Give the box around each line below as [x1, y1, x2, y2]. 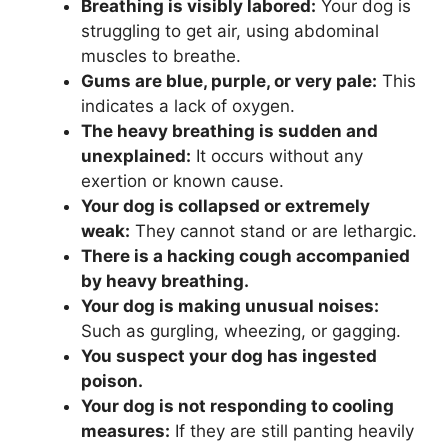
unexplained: [81, 146, 191, 167]
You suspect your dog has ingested [81, 346, 377, 367]
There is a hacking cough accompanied [81, 246, 410, 267]
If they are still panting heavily [170, 421, 414, 442]
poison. [81, 371, 143, 392]
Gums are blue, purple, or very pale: [81, 71, 377, 92]
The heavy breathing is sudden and [81, 121, 378, 142]
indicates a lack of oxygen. [81, 96, 295, 117]
